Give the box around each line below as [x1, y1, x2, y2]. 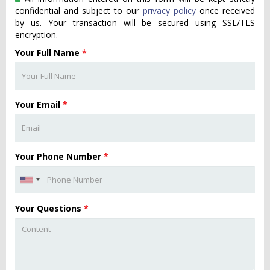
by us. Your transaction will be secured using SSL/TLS [15, 17, 255, 28]
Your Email [15, 99, 63, 110]
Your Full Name [15, 47, 82, 58]
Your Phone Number [15, 151, 104, 162]
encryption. [15, 29, 58, 40]
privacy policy [143, 5, 196, 16]
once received [196, 5, 255, 16]
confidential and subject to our [15, 5, 143, 16]
